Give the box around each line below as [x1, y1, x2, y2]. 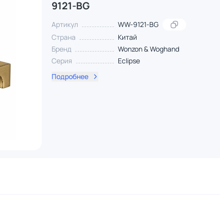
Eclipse [117, 56, 140, 65]
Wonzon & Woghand [117, 44, 179, 54]
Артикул [51, 20, 78, 29]
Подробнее [51, 72, 88, 81]
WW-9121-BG [117, 20, 159, 29]
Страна [51, 32, 76, 42]
